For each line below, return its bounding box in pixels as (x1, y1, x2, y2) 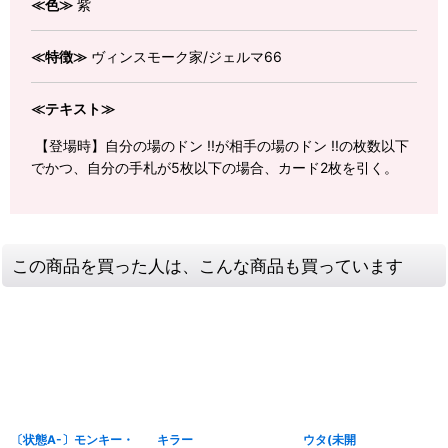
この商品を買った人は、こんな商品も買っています (12, 254, 403, 276)
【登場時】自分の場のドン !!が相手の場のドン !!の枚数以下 (31, 136, 409, 154)
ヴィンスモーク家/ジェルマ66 (87, 48, 282, 66)
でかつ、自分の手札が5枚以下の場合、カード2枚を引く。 (31, 158, 398, 176)
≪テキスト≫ (31, 100, 115, 118)
